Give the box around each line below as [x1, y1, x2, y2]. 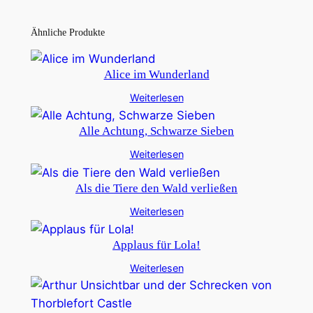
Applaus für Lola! [112, 238, 201, 252]
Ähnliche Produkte [30, 27, 105, 38]
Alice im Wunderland [103, 67, 210, 81]
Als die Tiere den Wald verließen [75, 181, 238, 195]
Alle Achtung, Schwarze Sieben [79, 124, 234, 138]
